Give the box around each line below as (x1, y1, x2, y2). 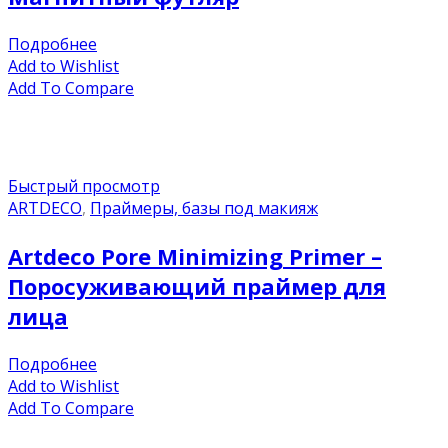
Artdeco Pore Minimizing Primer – (8, 241, 382, 271)
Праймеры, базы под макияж (90, 197, 318, 219)
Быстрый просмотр (8, 175, 160, 197)
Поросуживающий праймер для (8, 271, 386, 301)
